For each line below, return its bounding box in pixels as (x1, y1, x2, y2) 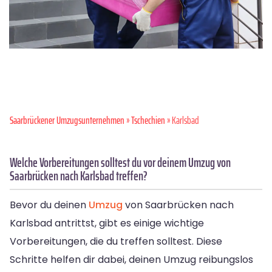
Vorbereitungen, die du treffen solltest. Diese (10, 234, 222, 248)
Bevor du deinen (10, 197, 89, 212)
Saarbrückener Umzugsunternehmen (10, 112, 124, 128)
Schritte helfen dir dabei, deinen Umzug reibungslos (10, 252, 253, 267)
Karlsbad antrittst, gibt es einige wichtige (10, 216, 204, 230)
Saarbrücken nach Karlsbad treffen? (10, 165, 148, 186)
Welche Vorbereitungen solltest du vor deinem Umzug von (10, 152, 231, 172)
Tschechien (131, 112, 165, 128)
